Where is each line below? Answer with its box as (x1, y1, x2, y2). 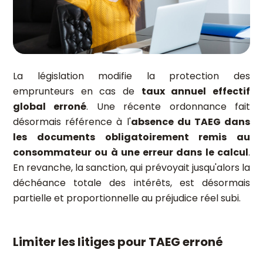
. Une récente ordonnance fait (86, 100, 251, 113)
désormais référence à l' (13, 115, 131, 129)
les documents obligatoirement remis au (13, 130, 250, 144)
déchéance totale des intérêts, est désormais (13, 176, 250, 190)
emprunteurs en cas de (13, 85, 141, 98)
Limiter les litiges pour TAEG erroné (13, 234, 223, 250)
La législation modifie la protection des (13, 69, 250, 83)
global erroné (13, 100, 87, 113)
